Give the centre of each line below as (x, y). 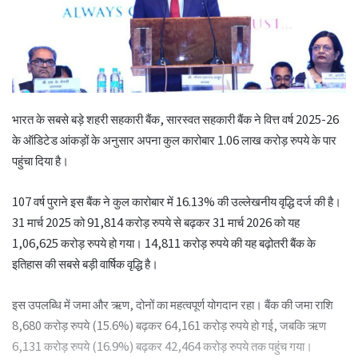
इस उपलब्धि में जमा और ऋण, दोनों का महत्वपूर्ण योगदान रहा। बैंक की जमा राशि (173, 304)
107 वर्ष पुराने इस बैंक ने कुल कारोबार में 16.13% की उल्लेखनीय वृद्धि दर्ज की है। (177, 201)
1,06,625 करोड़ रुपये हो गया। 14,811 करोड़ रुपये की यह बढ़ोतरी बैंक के (164, 242)
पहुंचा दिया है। (40, 160)
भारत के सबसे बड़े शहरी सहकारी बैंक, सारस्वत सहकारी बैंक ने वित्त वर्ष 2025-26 (175, 118)
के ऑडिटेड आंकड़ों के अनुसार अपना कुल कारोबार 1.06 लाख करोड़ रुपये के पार (174, 139)
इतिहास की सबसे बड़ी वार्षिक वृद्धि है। (85, 263)
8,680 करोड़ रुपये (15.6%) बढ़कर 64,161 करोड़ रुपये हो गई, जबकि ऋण (169, 324)
